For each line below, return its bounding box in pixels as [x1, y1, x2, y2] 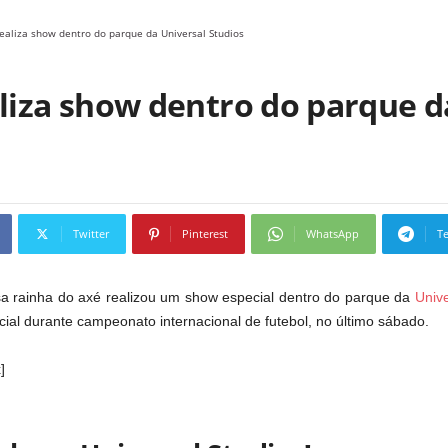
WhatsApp [306, 226, 359, 241]
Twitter [73, 226, 109, 241]
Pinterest [182, 226, 228, 241]
